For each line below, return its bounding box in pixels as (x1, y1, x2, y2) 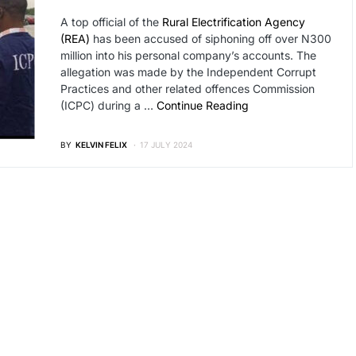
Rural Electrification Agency (161, 15, 305, 29)
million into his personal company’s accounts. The (60, 48, 316, 62)
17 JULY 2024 (139, 140, 192, 149)
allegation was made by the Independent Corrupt (60, 65, 316, 79)
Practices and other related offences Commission (60, 82, 315, 95)
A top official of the (60, 15, 162, 29)
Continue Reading (156, 99, 249, 112)
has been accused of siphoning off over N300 (89, 32, 331, 45)
